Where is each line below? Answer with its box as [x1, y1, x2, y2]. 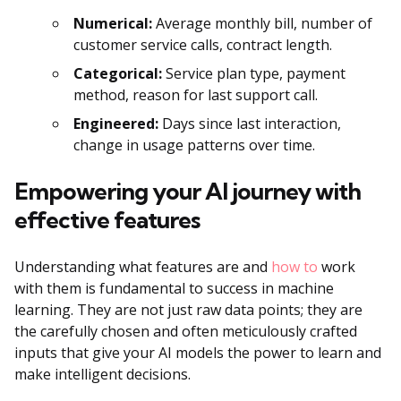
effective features [14, 204, 200, 235]
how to [271, 256, 318, 277]
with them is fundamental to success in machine [14, 277, 334, 298]
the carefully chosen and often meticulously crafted [14, 320, 357, 341]
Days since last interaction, [158, 113, 341, 133]
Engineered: [73, 113, 158, 133]
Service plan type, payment [162, 63, 346, 83]
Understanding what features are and [14, 256, 271, 277]
